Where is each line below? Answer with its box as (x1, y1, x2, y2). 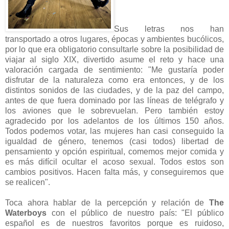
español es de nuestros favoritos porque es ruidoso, (5, 218, 224, 227)
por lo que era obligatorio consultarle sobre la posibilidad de (5, 44, 224, 54)
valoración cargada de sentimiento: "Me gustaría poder (5, 65, 224, 74)
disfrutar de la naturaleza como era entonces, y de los (5, 75, 224, 84)
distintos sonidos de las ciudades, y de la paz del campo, (5, 85, 224, 95)
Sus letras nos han (114, 24, 224, 33)
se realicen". (5, 177, 52, 187)
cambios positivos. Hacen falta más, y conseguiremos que (5, 167, 224, 176)
